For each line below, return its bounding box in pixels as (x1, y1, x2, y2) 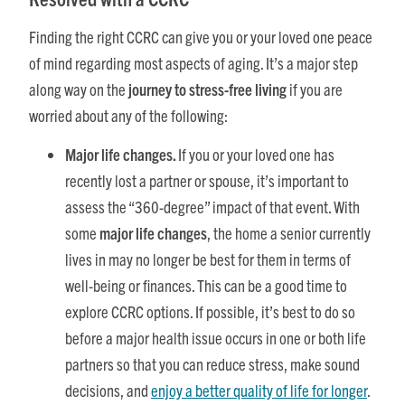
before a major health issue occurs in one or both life (65, 327, 366, 349)
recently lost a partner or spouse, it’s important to (65, 170, 349, 192)
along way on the (29, 78, 128, 99)
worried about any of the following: (29, 104, 228, 126)
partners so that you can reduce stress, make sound (65, 353, 360, 375)
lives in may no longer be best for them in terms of (65, 249, 351, 270)
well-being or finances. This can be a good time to (65, 275, 347, 297)
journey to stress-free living (128, 78, 289, 99)
